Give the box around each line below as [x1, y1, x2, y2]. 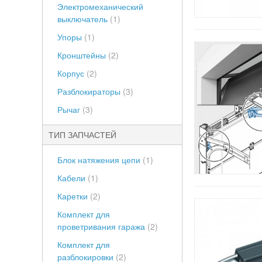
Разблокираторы [57, 85, 123, 97]
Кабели [57, 172, 88, 184]
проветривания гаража [57, 220, 147, 232]
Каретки [57, 190, 90, 202]
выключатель [57, 13, 110, 25]
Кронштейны [57, 49, 108, 61]
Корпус [57, 67, 87, 79]
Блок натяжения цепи [57, 154, 143, 166]
